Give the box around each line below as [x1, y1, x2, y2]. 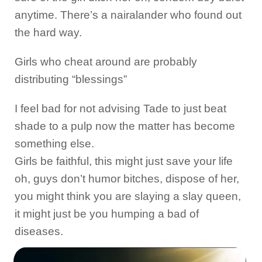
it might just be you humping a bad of [15, 208, 199, 220]
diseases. [15, 225, 63, 237]
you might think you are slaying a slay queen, [15, 190, 241, 202]
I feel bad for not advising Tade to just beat [15, 102, 226, 115]
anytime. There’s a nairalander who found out [15, 9, 242, 21]
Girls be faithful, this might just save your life [15, 155, 233, 167]
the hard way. [15, 26, 82, 39]
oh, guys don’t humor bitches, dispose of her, [15, 173, 239, 185]
